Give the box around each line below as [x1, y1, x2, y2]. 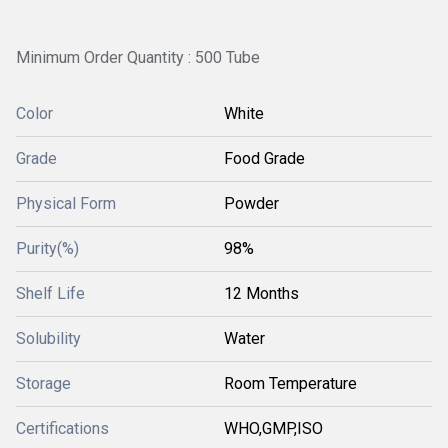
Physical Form [16, 193, 116, 213]
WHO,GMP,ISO [224, 418, 323, 438]
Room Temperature [224, 373, 357, 393]
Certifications [16, 418, 109, 438]
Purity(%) [16, 238, 79, 258]
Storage [16, 373, 71, 393]
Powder [224, 193, 279, 213]
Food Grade [224, 148, 305, 168]
